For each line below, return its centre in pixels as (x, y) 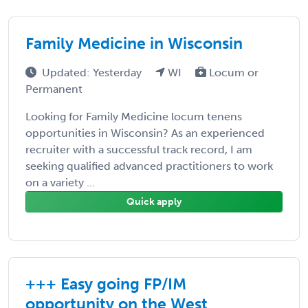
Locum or (232, 72)
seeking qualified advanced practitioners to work (149, 166)
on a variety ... (60, 182)
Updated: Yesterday (93, 72)
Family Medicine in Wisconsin (134, 43)
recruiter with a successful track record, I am (139, 149)
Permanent (54, 89)
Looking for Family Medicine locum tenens (134, 116)
